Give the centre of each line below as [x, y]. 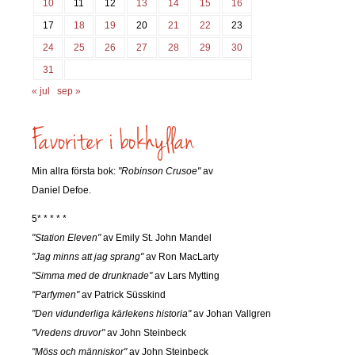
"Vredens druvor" [68, 332]
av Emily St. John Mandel [156, 237]
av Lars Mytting [186, 275]
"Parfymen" [55, 294]
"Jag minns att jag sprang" [88, 256]
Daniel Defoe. [61, 190]
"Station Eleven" [66, 237]
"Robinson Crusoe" [159, 171]
